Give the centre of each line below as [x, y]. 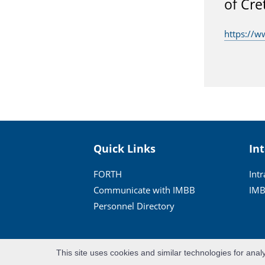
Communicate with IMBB [145, 190]
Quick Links [125, 148]
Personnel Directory [134, 206]
